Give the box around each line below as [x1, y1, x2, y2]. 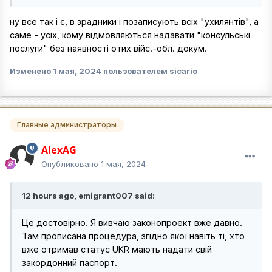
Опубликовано [41, 159, 101, 169]
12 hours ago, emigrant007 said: [22, 191, 155, 201]
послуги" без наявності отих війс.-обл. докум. [10, 43, 207, 54]
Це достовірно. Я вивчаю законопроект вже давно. [22, 217, 242, 228]
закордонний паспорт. [22, 257, 122, 268]
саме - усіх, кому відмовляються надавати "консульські [10, 30, 250, 41]
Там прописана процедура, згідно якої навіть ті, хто [22, 231, 245, 242]
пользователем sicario [101, 66, 197, 76]
